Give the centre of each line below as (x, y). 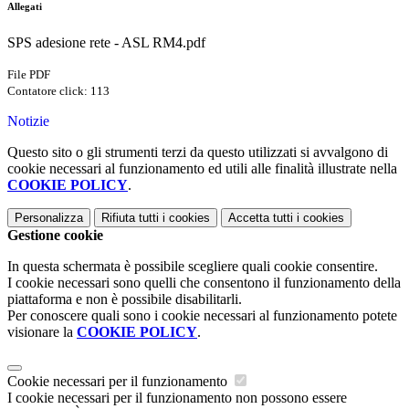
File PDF (29, 74)
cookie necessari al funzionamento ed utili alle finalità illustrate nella (202, 168)
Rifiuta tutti (130, 217)
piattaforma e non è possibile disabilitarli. (125, 299)
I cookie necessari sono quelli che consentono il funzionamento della (204, 282)
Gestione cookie (55, 235)
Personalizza (49, 217)
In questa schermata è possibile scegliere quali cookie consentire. (193, 266)
